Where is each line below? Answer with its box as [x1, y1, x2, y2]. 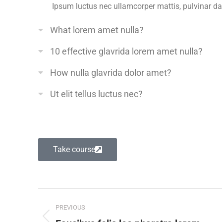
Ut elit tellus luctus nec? [50, 89, 143, 100]
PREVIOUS [55, 204, 85, 212]
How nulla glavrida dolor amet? [50, 67, 171, 78]
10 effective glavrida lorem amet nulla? [50, 46, 203, 57]
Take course [53, 145, 95, 155]
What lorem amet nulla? [50, 25, 144, 36]
